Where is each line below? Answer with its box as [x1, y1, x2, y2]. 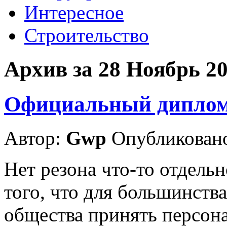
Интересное [24, 2, 124, 23]
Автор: [4, 127, 66, 149]
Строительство [24, 24, 149, 46]
